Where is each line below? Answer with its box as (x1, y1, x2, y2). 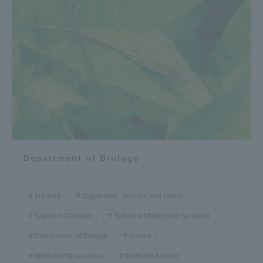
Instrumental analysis (35, 251, 104, 260)
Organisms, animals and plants (82, 191, 184, 200)
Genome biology (126, 251, 180, 260)
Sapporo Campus (35, 211, 92, 220)
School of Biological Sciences (114, 211, 211, 220)
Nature (129, 231, 152, 240)
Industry (35, 191, 61, 200)
